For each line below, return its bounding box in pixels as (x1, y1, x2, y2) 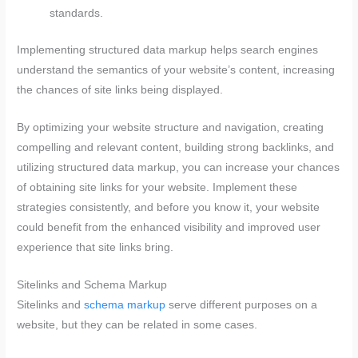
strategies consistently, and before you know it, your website (17, 201, 320, 213)
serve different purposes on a (165, 298, 318, 311)
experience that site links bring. (17, 241, 174, 253)
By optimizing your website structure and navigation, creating (17, 121, 324, 133)
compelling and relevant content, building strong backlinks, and (17, 141, 335, 153)
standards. (50, 7, 104, 20)
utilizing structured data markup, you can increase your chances (17, 161, 340, 173)
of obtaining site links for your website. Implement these (17, 181, 298, 193)
